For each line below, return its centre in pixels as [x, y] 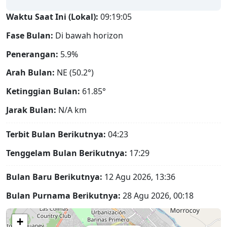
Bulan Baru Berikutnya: [54, 177]
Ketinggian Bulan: [43, 91]
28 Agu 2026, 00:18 [157, 196]
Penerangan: [32, 54]
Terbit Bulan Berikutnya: [56, 134]
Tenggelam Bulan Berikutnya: [67, 153]
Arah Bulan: [30, 73]
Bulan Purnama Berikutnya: [63, 196]
